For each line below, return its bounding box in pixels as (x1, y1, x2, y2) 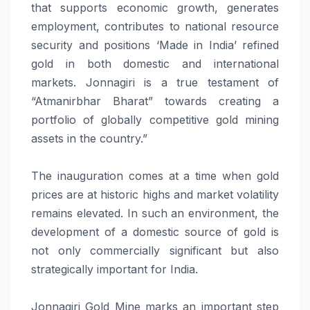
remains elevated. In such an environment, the (31, 206, 279, 220)
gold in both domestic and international (31, 56, 279, 71)
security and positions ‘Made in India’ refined (31, 37, 279, 52)
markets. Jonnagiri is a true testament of (31, 75, 279, 89)
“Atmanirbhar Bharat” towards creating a (31, 93, 279, 108)
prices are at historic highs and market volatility (31, 187, 279, 201)
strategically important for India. (31, 262, 198, 276)
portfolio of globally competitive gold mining (31, 112, 279, 127)
